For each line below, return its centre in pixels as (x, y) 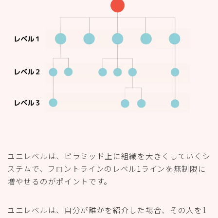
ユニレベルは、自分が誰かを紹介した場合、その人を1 (107, 209)
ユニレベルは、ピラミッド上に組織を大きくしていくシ (109, 155)
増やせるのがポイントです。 (60, 181)
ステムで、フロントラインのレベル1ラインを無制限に (107, 168)
